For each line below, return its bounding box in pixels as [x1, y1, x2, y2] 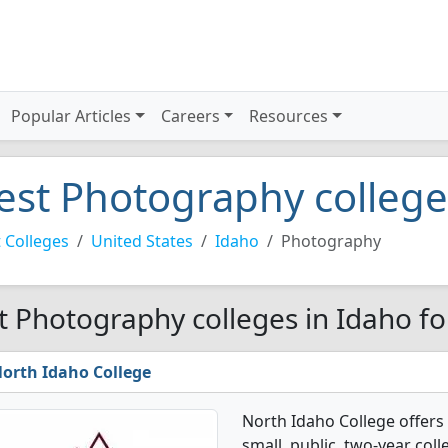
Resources [249, 105, 329, 127]
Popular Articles [11, 105, 132, 127]
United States [91, 230, 193, 252]
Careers [160, 105, 220, 127]
